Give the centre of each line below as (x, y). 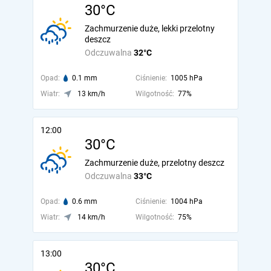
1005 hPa (186, 78)
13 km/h (91, 94)
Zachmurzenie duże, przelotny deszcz (155, 163)
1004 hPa (186, 201)
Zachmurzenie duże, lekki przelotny (150, 28)
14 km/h (91, 217)
